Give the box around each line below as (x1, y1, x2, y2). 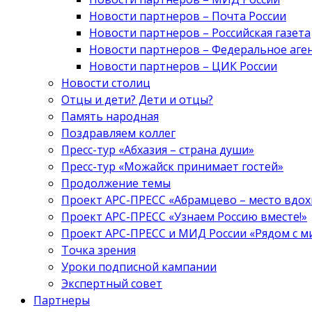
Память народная (61, 108, 159, 124)
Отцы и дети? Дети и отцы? (61, 91, 213, 107)
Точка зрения (61, 242, 136, 258)
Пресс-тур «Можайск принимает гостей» (61, 158, 283, 174)
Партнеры (33, 292, 90, 308)
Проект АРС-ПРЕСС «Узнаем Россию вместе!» (61, 208, 307, 224)
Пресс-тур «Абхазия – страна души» (61, 141, 254, 157)
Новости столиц (61, 75, 150, 91)
